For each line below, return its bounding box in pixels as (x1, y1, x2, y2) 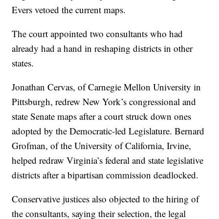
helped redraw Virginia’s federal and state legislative (12, 154, 204, 167)
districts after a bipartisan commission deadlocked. (12, 169, 199, 181)
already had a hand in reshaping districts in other (12, 42, 193, 55)
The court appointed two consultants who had (12, 27, 183, 40)
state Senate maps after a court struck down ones (12, 110, 192, 123)
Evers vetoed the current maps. (12, 3, 126, 16)
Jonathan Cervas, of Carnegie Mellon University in (12, 81, 201, 93)
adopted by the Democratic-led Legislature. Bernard (12, 125, 205, 137)
